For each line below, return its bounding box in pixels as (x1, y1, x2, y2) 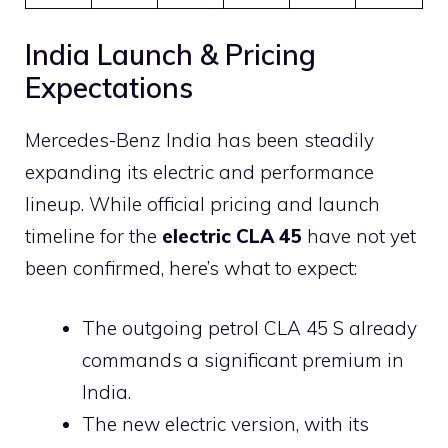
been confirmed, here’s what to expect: (25, 255, 357, 280)
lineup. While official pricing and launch (25, 191, 380, 216)
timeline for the (25, 223, 162, 248)
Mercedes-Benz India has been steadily (25, 127, 374, 152)
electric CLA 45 (162, 223, 302, 248)
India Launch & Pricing (25, 36, 316, 72)
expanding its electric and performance (25, 159, 374, 184)
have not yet (302, 223, 416, 248)
